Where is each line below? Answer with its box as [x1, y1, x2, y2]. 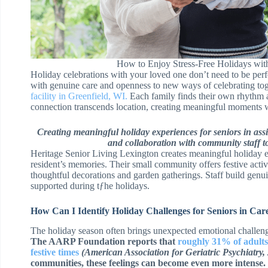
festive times [31, 246, 79, 257]
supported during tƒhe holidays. [31, 181, 150, 191]
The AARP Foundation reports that [31, 236, 178, 246]
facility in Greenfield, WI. [31, 91, 127, 101]
